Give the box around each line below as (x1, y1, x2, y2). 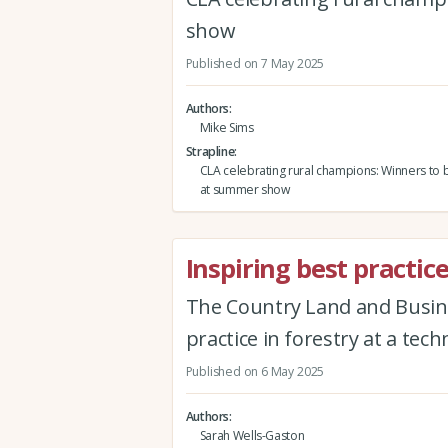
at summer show (199, 180, 290, 198)
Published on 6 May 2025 (185, 362, 325, 380)
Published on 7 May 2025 (185, 54, 325, 72)
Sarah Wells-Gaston (199, 426, 305, 444)
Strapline (185, 142, 235, 160)
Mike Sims (199, 118, 254, 136)
